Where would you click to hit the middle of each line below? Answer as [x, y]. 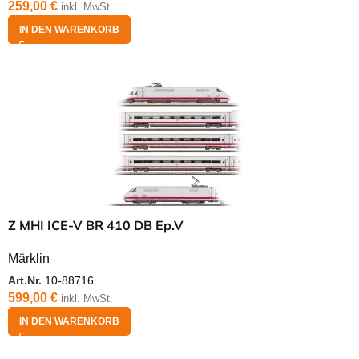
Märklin [29, 259]
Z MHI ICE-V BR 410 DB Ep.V [96, 226]
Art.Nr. [26, 281]
